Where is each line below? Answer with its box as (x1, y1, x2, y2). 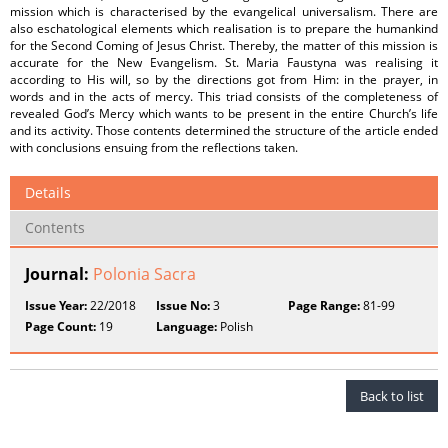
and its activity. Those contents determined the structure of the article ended (10, 122, 438, 139)
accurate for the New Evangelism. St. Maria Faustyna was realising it (10, 54, 438, 71)
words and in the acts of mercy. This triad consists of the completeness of (10, 88, 438, 105)
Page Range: (287, 297, 360, 314)
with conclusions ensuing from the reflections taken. (10, 139, 298, 156)
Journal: (25, 263, 93, 285)
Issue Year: (25, 297, 87, 314)
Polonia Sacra (93, 263, 196, 285)
